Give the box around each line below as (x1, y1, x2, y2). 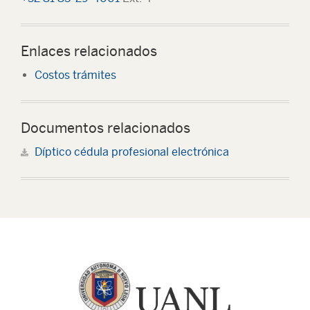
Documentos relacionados (21, 120, 190, 136)
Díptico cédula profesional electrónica (35, 145, 229, 158)
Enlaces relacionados (21, 43, 157, 59)
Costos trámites (35, 69, 116, 82)
